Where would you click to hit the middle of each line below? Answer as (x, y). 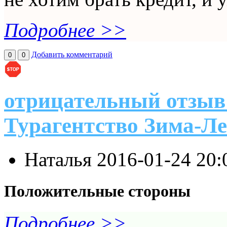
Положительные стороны (97, 191)
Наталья (61, 159)
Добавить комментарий (72, 54)
